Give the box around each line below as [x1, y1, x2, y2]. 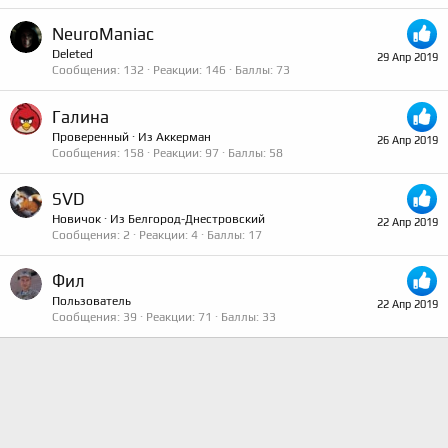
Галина [52, 106, 109, 127]
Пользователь [52, 294, 131, 309]
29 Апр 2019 [377, 51, 438, 64]
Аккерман [156, 129, 211, 144]
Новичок [52, 211, 101, 226]
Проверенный [52, 129, 129, 144]
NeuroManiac [52, 24, 154, 45]
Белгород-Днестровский [128, 211, 265, 226]
